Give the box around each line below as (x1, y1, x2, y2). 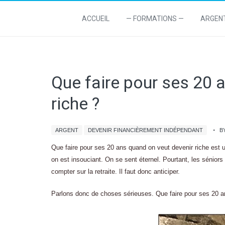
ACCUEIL (82, 15, 109, 23)
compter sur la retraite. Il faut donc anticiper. (51, 168, 180, 175)
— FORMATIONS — (126, 15, 184, 23)
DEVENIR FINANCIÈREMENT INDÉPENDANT (88, 127, 203, 133)
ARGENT (55, 127, 78, 133)
